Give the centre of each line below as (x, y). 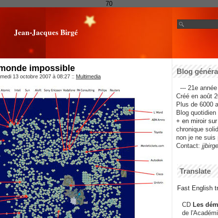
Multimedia (88, 76)
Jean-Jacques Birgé (46, 32)
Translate (195, 171)
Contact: (186, 146)
